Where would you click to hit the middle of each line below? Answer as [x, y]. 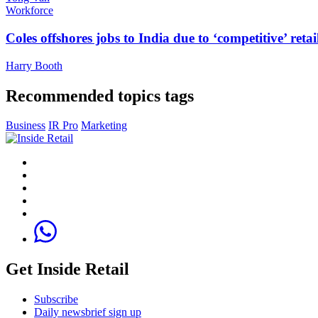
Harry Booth [34, 65]
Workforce [29, 11]
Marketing [104, 126]
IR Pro [63, 126]
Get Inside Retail [67, 269]
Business [26, 126]
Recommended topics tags [100, 95]
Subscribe [56, 300]
